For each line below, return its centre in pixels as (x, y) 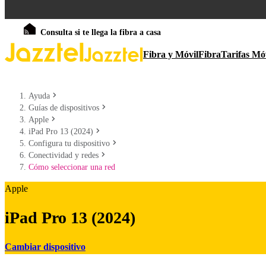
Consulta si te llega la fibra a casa (101, 32)
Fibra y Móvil (171, 54)
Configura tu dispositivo (69, 143)
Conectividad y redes (64, 155)
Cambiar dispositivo (45, 246)
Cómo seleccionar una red (72, 167)
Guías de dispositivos (64, 108)
